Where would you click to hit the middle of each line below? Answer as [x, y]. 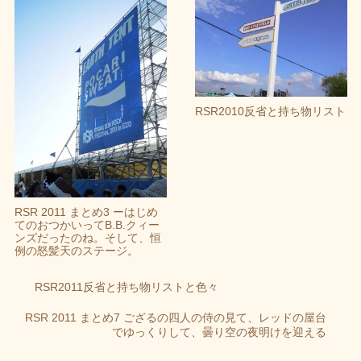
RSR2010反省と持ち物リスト [270, 111]
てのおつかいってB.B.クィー [87, 225]
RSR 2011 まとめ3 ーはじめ [86, 212]
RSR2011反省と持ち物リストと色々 [127, 286]
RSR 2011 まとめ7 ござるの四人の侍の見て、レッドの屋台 [176, 317]
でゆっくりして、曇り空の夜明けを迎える [219, 332]
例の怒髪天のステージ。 [76, 251]
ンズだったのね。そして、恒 [87, 238]
